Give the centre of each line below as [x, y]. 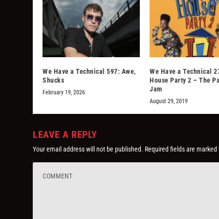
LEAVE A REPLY [65, 135]
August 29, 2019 [169, 101]
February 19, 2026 [64, 93]
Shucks [54, 80]
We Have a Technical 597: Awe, [89, 72]
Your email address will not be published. [88, 149]
